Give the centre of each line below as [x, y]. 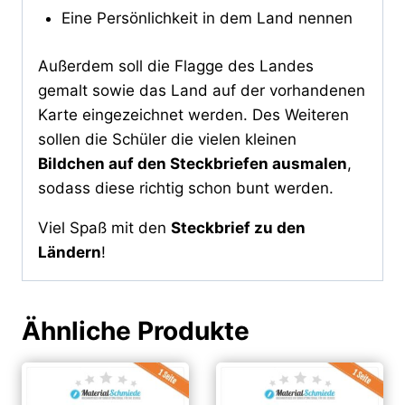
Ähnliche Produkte [136, 330]
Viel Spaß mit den [104, 227]
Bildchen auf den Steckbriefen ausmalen [193, 163]
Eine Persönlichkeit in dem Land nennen [207, 19]
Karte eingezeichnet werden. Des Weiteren [193, 114]
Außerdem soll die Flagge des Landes [176, 66]
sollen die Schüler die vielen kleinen [167, 139]
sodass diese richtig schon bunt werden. [186, 188]
